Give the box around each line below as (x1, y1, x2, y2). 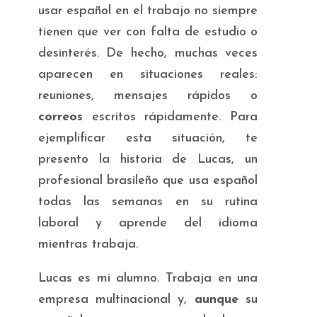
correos (38, 110, 83, 124)
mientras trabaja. (38, 237, 138, 251)
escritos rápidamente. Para (82, 110, 258, 124)
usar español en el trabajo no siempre (38, 4, 258, 18)
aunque (194, 292, 238, 306)
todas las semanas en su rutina (38, 195, 258, 209)
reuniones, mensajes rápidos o (38, 88, 258, 103)
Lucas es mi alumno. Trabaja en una (38, 271, 258, 285)
